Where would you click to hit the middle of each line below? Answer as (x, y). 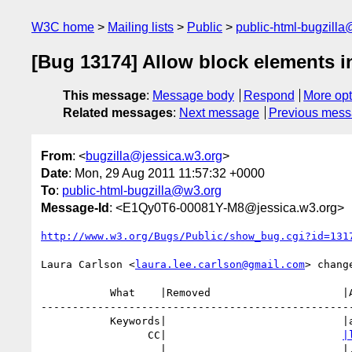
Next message (219, 113)
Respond (269, 96)
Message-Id (75, 207)
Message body (193, 96)
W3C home (63, 27)
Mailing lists (141, 27)
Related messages (118, 113)
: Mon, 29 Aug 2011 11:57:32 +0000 (167, 173)
